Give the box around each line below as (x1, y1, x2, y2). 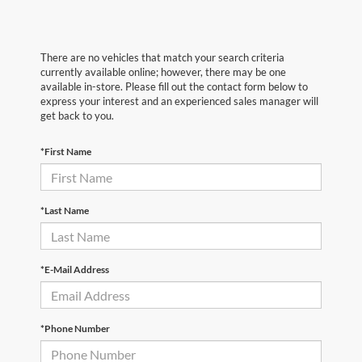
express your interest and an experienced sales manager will (40, 95, 318, 108)
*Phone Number (40, 322, 110, 335)
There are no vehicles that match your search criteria (40, 51, 284, 65)
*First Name (40, 145, 91, 158)
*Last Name (40, 204, 89, 217)
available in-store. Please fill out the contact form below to (40, 80, 308, 94)
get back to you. (40, 109, 114, 123)
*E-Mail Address (40, 263, 109, 276)
